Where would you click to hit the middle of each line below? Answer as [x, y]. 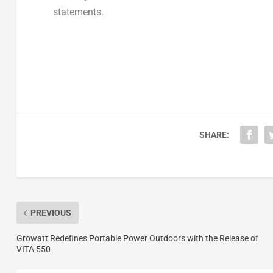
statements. [78, 12]
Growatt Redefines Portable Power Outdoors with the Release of [137, 239]
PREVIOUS [51, 213]
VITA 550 [33, 250]
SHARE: [214, 135]
